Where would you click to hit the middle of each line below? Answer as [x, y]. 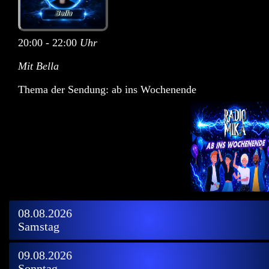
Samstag [39, 227]
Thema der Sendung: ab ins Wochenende [107, 90]
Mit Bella [38, 66]
